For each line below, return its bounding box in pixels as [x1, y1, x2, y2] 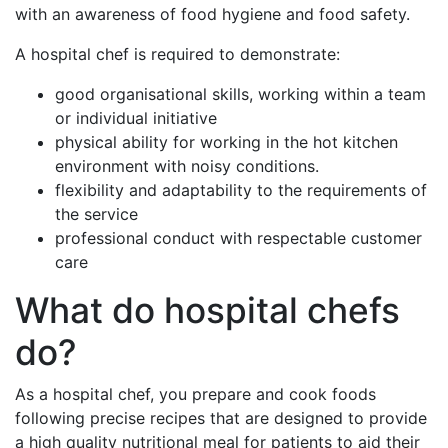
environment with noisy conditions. [55, 156, 319, 177]
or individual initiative [55, 108, 217, 129]
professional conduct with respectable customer [55, 228, 422, 249]
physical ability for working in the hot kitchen [55, 132, 398, 153]
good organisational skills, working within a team [55, 84, 426, 105]
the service [55, 204, 138, 225]
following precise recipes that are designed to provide [15, 408, 427, 429]
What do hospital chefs [15, 289, 400, 333]
